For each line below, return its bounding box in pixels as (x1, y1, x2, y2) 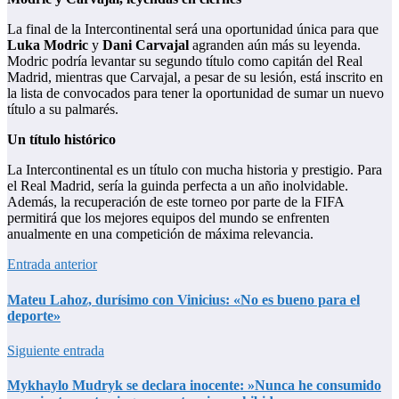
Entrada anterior (7, 256, 97, 273)
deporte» (7, 307, 61, 323)
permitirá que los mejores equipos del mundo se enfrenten (7, 210, 330, 226)
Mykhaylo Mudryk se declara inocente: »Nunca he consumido (7, 378, 381, 394)
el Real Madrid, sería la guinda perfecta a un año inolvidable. (7, 178, 348, 194)
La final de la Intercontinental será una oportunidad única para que (7, 21, 379, 37)
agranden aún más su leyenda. (189, 37, 361, 53)
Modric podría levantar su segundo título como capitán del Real (7, 53, 362, 69)
